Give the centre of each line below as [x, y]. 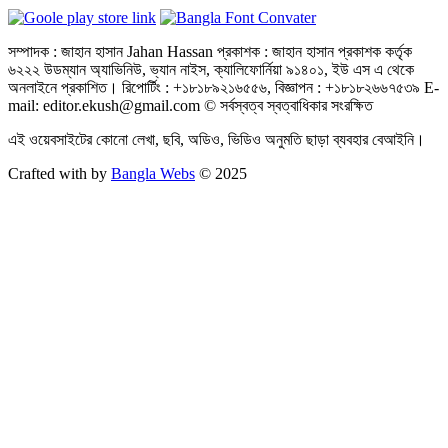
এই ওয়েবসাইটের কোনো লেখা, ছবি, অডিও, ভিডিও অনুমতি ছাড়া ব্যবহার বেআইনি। [216, 139]
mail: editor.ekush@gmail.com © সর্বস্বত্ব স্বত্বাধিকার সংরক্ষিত [190, 105]
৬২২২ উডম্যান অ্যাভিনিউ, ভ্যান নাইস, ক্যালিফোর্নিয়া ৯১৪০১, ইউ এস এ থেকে [211, 69]
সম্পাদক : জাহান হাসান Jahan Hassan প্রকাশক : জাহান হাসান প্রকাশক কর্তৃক [210, 51]
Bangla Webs [153, 173]
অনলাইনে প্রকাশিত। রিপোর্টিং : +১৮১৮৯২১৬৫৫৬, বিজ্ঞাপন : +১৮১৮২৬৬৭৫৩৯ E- [223, 87]
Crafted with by [59, 173]
